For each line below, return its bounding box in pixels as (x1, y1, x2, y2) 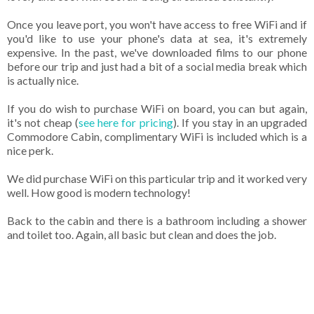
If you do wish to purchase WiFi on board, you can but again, (7, 101, 307, 115)
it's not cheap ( (7, 115, 79, 129)
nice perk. (7, 143, 55, 157)
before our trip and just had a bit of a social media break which (7, 59, 307, 73)
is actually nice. (7, 73, 81, 87)
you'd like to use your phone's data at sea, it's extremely (7, 31, 307, 45)
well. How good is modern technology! (7, 185, 193, 199)
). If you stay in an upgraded (172, 115, 307, 129)
